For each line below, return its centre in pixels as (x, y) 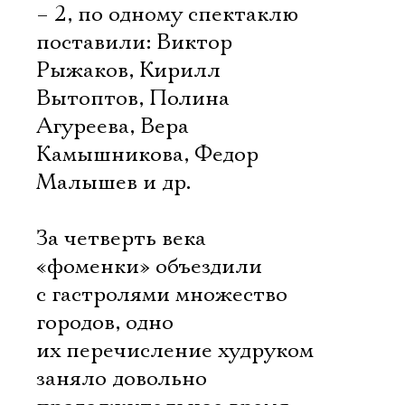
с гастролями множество (162, 295)
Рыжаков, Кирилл (128, 71)
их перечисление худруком (175, 351)
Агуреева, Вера (113, 127)
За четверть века (121, 239)
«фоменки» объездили (149, 267)
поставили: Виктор (134, 42)
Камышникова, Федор (147, 155)
